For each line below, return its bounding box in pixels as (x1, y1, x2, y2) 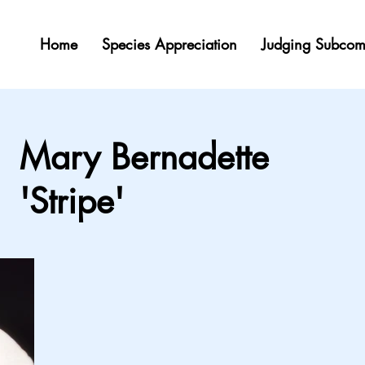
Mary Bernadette (20, 135, 269, 179)
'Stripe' (20, 179, 124, 223)
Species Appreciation (102, 34, 237, 54)
